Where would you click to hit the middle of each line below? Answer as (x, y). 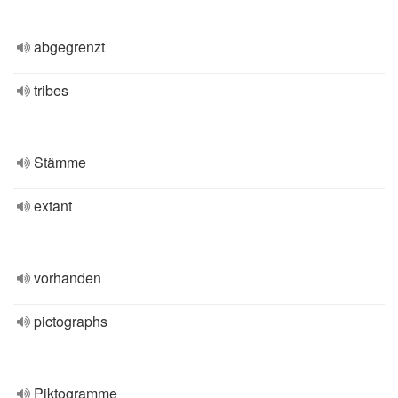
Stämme (60, 162)
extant (53, 206)
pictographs (71, 321)
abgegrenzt (69, 47)
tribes (51, 90)
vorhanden (68, 278)
